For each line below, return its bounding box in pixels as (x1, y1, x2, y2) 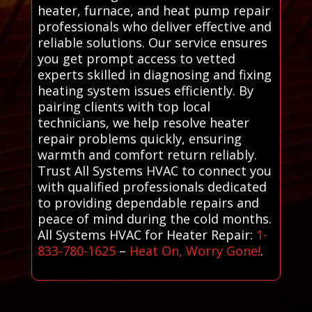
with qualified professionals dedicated (37, 178, 267, 195)
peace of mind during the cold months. (37, 210, 272, 227)
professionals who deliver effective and (37, 17, 272, 35)
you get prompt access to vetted (37, 49, 235, 67)
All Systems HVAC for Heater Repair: (37, 226, 256, 243)
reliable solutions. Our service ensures (37, 33, 267, 51)
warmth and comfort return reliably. (37, 146, 257, 163)
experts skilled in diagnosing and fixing (37, 65, 272, 83)
